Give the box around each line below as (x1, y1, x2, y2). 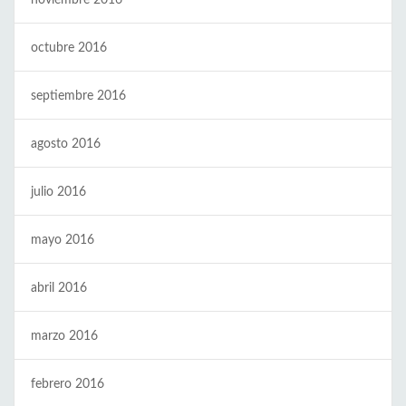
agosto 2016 (31, 137, 101, 150)
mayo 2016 (31, 233, 94, 246)
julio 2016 (31, 185, 86, 198)
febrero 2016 (31, 377, 104, 391)
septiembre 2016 (31, 89, 126, 102)
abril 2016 (31, 281, 87, 295)
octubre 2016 (31, 41, 107, 54)
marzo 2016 (31, 329, 98, 343)
